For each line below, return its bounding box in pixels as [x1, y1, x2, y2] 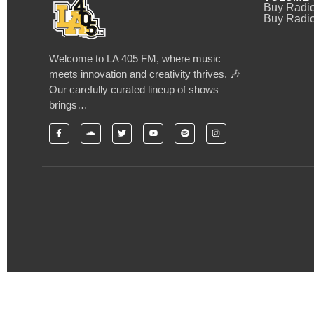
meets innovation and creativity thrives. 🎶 [49, 68, 240, 81]
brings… [49, 99, 88, 111]
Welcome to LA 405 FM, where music [49, 53, 221, 65]
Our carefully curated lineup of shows [49, 83, 219, 96]
